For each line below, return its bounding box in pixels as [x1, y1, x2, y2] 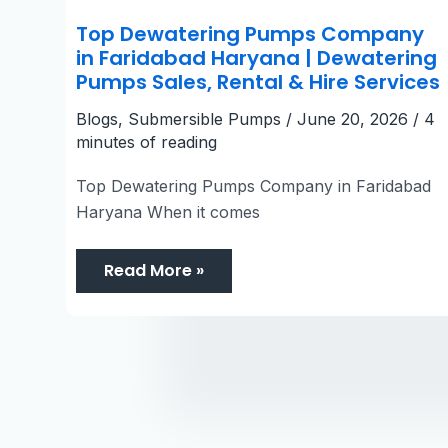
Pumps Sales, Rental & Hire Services [76, 67, 440, 96]
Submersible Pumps [128, 108, 281, 129]
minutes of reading [76, 131, 217, 152]
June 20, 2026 [297, 108, 413, 129]
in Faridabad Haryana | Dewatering [76, 43, 437, 72]
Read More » [104, 258, 204, 282]
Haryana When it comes [76, 201, 260, 222]
